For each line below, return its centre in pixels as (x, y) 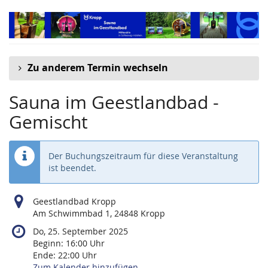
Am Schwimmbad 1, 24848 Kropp (99, 214)
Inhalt (20, 35)
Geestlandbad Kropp (74, 202)
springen (26, 47)
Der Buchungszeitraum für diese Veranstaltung (143, 156)
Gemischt (48, 122)
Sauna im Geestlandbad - (114, 102)
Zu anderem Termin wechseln (98, 68)
